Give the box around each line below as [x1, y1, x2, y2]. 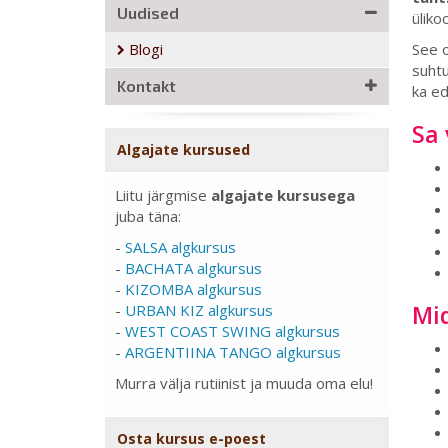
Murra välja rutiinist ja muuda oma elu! [115, 373, 373, 393]
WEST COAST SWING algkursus [125, 321, 340, 341]
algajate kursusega [211, 185, 355, 205]
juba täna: [115, 206, 181, 226]
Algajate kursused [117, 140, 250, 159]
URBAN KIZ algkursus [125, 300, 273, 320]
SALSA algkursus [125, 237, 236, 257]
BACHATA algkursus [125, 258, 262, 278]
